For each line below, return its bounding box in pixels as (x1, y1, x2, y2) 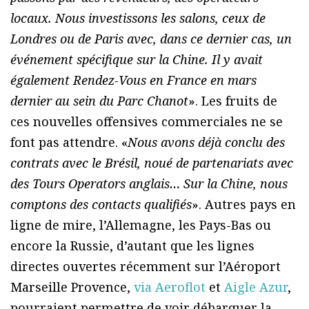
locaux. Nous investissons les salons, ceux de (10, 9, 266, 26)
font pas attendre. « (10, 133, 128, 150)
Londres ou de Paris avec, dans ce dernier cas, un (10, 30, 292, 47)
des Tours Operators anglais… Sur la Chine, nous (10, 175, 288, 192)
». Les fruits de (188, 92, 277, 109)
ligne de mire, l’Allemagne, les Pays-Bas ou (10, 216, 271, 233)
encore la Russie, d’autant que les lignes (10, 237, 255, 254)
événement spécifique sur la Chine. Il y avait (10, 50, 263, 68)
